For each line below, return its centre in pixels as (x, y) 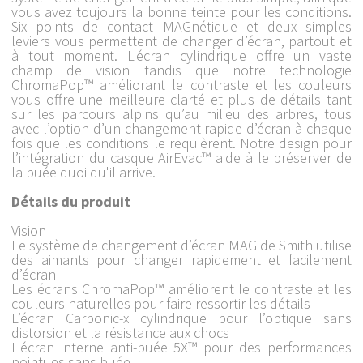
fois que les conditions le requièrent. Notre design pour (181, 143)
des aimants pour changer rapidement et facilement (181, 259)
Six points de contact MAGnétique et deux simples (181, 26)
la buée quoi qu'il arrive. (83, 172)
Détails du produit (71, 201)
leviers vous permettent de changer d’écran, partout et (181, 41)
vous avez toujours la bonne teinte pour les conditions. (181, 11)
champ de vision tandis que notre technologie (181, 70)
